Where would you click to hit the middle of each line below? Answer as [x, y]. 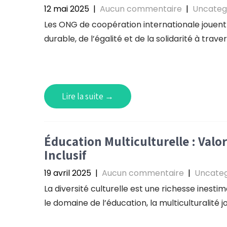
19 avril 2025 [68, 173]
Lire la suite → [88, 96]
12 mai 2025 [67, 9]
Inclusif [65, 155]
